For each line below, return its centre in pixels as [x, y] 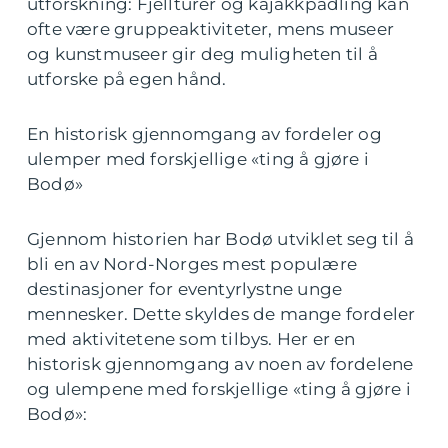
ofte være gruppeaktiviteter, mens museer [211, 29]
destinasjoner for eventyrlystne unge [185, 289]
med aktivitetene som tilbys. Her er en [191, 339]
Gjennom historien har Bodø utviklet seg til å [221, 239]
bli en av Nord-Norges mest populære [192, 264]
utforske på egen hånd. [127, 79]
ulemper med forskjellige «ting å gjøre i [198, 159]
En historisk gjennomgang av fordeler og [204, 134]
